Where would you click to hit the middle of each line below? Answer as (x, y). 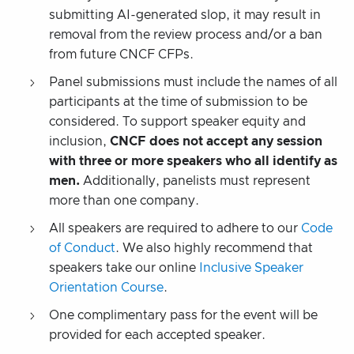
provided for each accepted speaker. (157, 335)
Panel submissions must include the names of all (193, 82)
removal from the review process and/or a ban (186, 34)
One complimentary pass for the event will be (183, 315)
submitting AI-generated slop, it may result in (185, 15)
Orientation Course (106, 287)
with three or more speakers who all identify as (193, 161)
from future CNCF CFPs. (121, 54)
